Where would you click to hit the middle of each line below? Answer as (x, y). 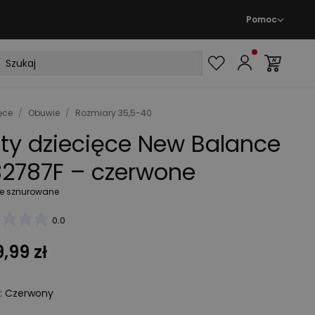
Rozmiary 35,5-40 (113, 113)
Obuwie (44, 113)
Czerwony (29, 293)
